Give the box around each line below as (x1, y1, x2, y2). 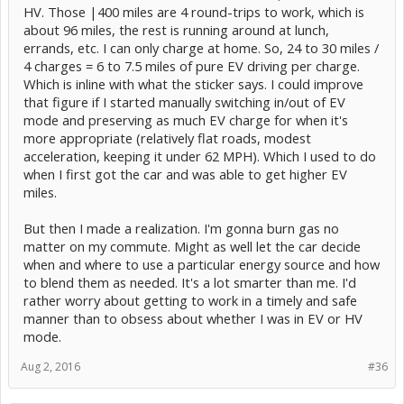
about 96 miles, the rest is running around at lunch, (23, 20, 329, 39)
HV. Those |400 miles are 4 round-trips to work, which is (23, 2, 364, 21)
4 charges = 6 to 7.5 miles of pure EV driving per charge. (23, 56, 360, 75)
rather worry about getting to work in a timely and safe (23, 290, 357, 309)
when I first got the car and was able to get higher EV (23, 164, 347, 183)
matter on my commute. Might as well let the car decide (23, 236, 361, 255)
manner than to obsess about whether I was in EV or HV (23, 308, 363, 327)
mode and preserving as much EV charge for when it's (23, 110, 348, 129)
